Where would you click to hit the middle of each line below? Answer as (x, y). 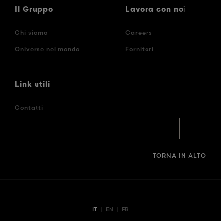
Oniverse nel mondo (48, 49)
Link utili (33, 85)
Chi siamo (31, 32)
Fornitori (140, 49)
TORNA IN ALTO (179, 155)
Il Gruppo (34, 10)
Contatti (29, 107)
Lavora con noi (156, 10)
